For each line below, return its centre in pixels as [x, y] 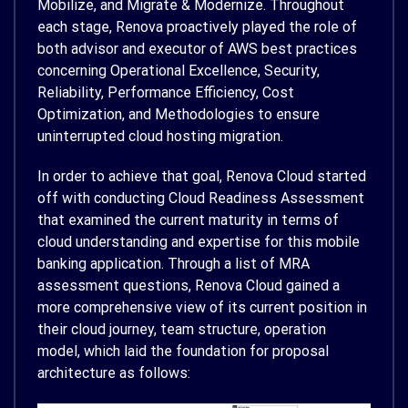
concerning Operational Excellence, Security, [178, 70]
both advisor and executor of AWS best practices [197, 48]
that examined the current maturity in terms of [188, 220]
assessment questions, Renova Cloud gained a [189, 286]
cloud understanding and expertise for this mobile [199, 242]
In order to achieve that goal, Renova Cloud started [202, 177]
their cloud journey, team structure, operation [182, 330]
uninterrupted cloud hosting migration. [160, 136]
